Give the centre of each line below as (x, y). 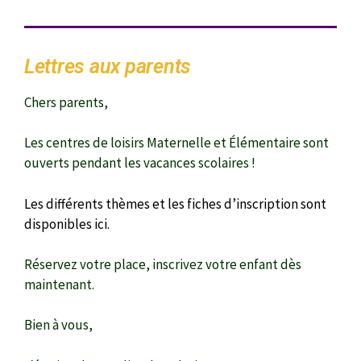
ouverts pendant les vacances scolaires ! (140, 163)
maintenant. (59, 285)
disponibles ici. (67, 224)
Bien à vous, (58, 325)
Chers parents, (66, 103)
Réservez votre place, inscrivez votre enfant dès (163, 265)
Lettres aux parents (108, 67)
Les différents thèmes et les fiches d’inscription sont (175, 203)
